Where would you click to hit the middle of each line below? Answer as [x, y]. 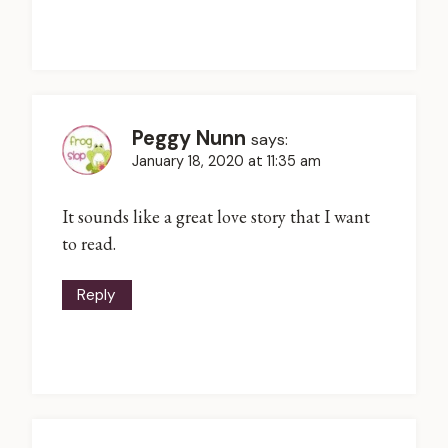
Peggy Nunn [189, 138]
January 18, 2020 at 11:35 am [226, 161]
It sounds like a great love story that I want [216, 216]
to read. [89, 243]
